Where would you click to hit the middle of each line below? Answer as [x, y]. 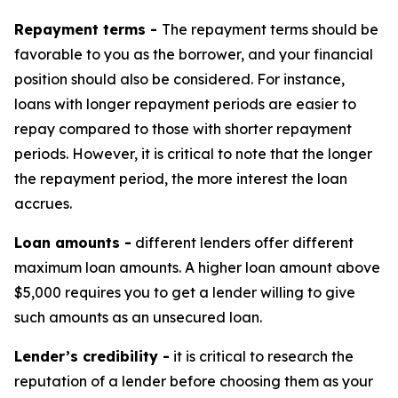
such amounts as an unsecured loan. [138, 318]
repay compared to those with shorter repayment [183, 129]
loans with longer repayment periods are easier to [185, 104]
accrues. [43, 204]
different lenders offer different [243, 243]
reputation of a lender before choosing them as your [194, 382]
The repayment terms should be [270, 30]
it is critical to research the [262, 357]
